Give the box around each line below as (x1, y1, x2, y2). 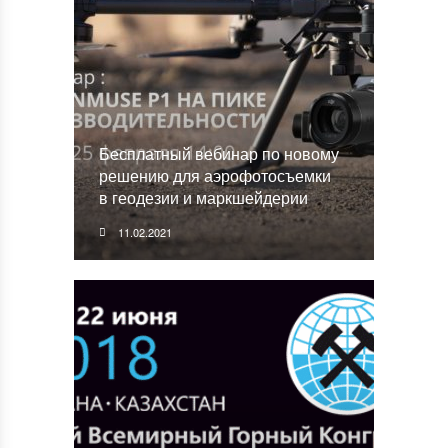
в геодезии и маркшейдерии (99, 186, 308, 209)
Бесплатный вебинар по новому (99, 142, 339, 165)
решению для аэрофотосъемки (99, 164, 331, 187)
